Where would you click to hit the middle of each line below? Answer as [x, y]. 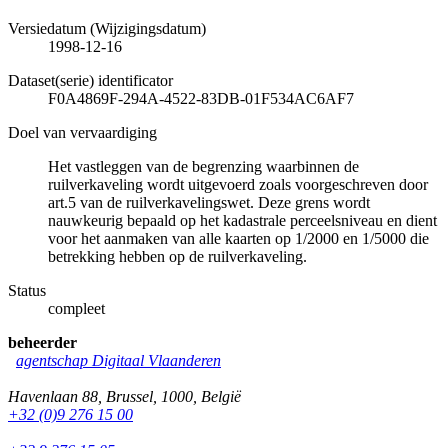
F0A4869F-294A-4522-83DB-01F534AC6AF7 [201, 98]
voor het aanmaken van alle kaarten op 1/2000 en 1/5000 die [238, 238]
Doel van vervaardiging [82, 132]
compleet [76, 308]
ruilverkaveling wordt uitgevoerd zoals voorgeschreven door [238, 184]
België [221, 396]
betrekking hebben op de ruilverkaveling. [177, 256]
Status [27, 290]
